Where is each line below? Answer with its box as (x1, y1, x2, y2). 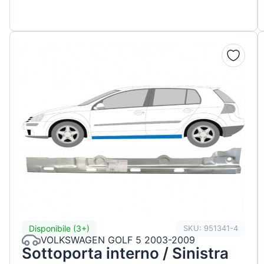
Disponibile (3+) (29, 223, 90, 234)
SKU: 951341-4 (183, 223, 239, 233)
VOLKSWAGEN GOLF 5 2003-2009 (41, 234, 195, 246)
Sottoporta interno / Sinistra (22, 243, 229, 262)
